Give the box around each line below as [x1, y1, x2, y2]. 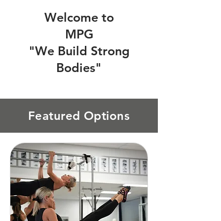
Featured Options [28, 109, 130, 123]
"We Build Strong [28, 43, 130, 58]
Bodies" [56, 60, 102, 75]
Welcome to [44, 10, 114, 25]
